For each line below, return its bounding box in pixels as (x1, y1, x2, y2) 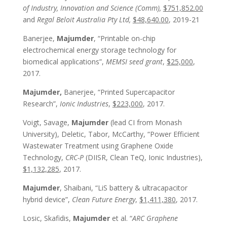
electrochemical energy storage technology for (22, 45, 176, 55)
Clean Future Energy (71, 195, 135, 204)
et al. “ (109, 213, 132, 223)
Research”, (22, 99, 58, 108)
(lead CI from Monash (110, 118, 182, 127)
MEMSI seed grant (105, 57, 163, 66)
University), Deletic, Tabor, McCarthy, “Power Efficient (22, 129, 200, 139)
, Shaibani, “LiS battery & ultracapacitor (59, 183, 187, 193)
